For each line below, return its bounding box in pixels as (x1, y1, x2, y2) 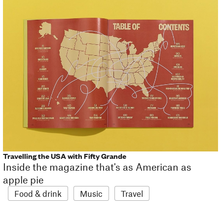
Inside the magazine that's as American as (3, 160, 191, 173)
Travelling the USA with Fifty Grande (3, 150, 126, 161)
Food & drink (14, 188, 62, 198)
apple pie (3, 173, 43, 185)
